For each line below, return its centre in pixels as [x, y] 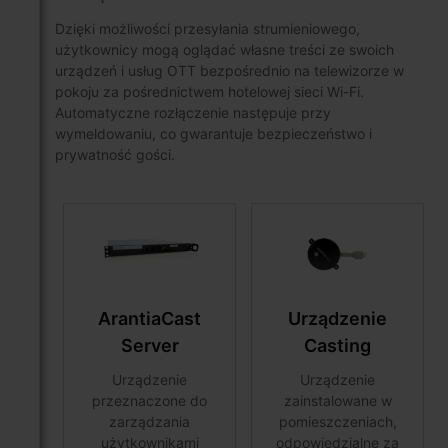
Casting [338, 345]
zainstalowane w [337, 400]
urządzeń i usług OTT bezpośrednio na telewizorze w [229, 70]
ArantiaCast [149, 318]
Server [149, 345]
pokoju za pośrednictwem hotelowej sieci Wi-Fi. [209, 91]
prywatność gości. [115, 154]
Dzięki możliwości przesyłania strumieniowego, [207, 28]
